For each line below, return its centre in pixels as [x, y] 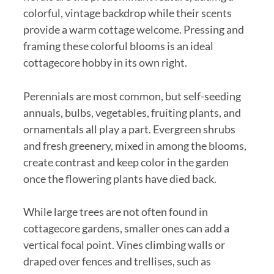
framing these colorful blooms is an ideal [118, 46]
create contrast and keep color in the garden [126, 162]
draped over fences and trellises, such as [117, 261]
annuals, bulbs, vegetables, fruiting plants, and [132, 112]
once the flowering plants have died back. [120, 178]
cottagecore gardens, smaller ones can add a [126, 228]
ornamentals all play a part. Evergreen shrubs [129, 129]
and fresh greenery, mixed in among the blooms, [135, 145]
